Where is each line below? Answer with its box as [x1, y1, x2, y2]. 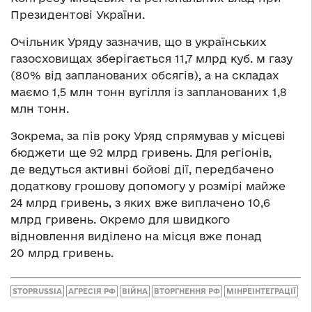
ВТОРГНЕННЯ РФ [154, 287, 220, 296]
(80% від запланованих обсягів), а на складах [10, 68, 279, 81]
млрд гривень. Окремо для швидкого [10, 212, 230, 226]
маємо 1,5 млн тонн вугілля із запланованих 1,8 [10, 85, 287, 98]
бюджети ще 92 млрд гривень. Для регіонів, [10, 146, 272, 159]
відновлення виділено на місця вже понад [10, 229, 262, 242]
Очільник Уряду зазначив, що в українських [10, 35, 267, 48]
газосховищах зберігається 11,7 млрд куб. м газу [10, 52, 292, 65]
